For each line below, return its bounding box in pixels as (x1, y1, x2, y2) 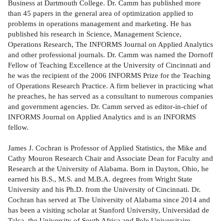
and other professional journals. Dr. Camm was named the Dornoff (8, 50, 213, 59)
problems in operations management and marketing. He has (8, 19, 191, 28)
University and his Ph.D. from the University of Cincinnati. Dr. (8, 185, 201, 194)
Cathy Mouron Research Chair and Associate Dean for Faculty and (8, 154, 213, 163)
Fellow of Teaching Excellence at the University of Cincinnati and (8, 61, 211, 70)
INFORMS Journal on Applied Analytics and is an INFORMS (8, 112, 196, 121)
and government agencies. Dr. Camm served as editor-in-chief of (8, 102, 207, 111)
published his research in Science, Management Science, (8, 30, 182, 38)
